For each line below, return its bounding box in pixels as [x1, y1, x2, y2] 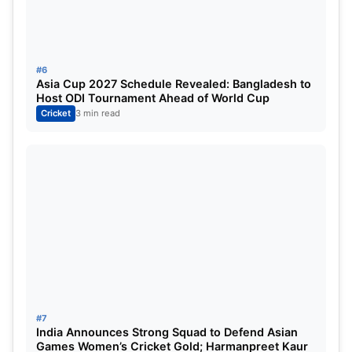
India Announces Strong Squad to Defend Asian [36, 325, 298, 339]
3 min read [75, 108, 120, 119]
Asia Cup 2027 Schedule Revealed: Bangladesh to [36, 77, 311, 91]
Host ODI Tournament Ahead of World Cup [36, 91, 269, 105]
